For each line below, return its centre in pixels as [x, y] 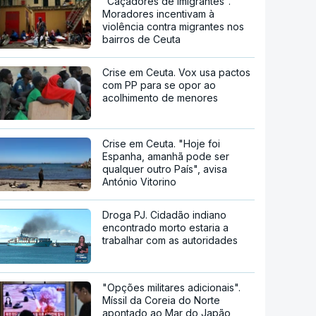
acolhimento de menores [160, 98]
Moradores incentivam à [159, 14]
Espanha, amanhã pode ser [166, 156]
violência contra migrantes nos [174, 27]
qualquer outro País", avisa [165, 169]
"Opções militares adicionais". [172, 287]
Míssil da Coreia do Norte [162, 300]
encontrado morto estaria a [166, 227]
